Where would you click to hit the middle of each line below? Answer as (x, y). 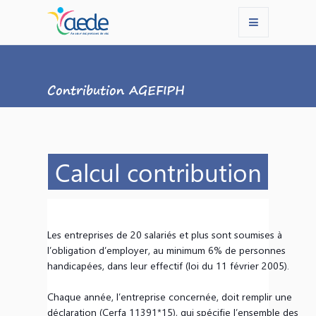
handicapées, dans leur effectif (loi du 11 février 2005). (169, 266)
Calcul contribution (158, 172)
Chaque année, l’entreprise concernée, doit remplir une (170, 297)
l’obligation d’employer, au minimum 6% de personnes (167, 250)
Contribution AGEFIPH (116, 90)
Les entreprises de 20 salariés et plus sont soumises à (165, 235)
